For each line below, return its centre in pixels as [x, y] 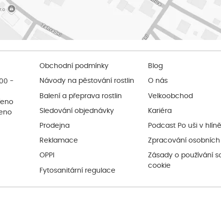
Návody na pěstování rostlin [87, 81]
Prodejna [54, 126]
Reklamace [58, 141]
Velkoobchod [170, 96]
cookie [159, 166]
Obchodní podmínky [74, 66]
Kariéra [160, 111]
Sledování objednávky [76, 111]
